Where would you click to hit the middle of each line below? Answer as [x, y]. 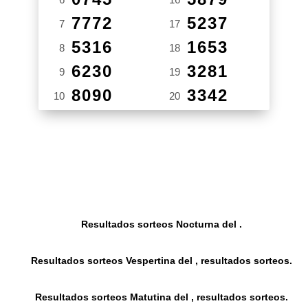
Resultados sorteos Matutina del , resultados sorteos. [162, 297]
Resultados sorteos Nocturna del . [162, 224]
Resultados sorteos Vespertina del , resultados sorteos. [162, 260]
